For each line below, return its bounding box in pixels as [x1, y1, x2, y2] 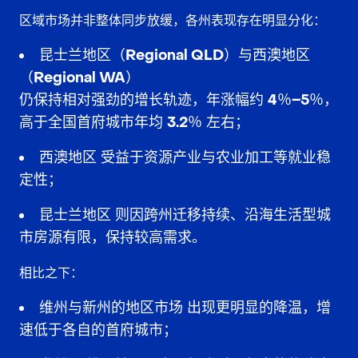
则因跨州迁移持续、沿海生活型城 [111, 205, 331, 225]
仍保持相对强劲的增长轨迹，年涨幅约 [19, 90, 268, 109]
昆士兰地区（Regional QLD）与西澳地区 [39, 46, 310, 65]
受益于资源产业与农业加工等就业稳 [97, 148, 331, 167]
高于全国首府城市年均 [19, 113, 167, 132]
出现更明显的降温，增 [183, 298, 331, 317]
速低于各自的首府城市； [19, 320, 177, 340]
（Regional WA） [19, 68, 140, 87]
